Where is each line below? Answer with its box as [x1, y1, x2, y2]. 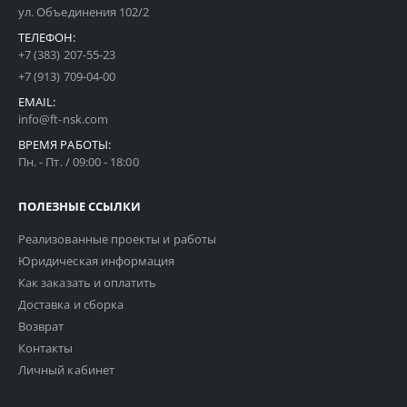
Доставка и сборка [18, 295, 124, 313]
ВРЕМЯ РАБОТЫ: [18, 135, 111, 153]
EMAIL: [18, 93, 56, 110]
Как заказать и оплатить [18, 273, 157, 291]
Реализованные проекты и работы [18, 230, 216, 247]
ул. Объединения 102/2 [18, 3, 150, 20]
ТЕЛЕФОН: [18, 28, 76, 45]
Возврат [18, 317, 65, 334]
